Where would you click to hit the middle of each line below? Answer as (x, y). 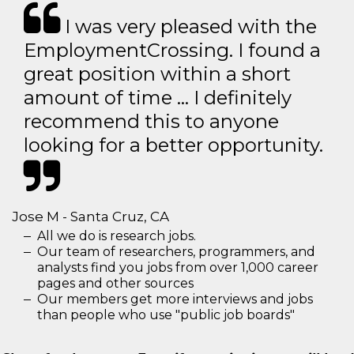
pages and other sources (115, 283)
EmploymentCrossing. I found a (172, 50)
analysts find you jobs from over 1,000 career (178, 267)
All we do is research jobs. (117, 235)
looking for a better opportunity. (173, 145)
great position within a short (157, 73)
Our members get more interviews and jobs (175, 299)
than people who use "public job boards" (166, 314)
